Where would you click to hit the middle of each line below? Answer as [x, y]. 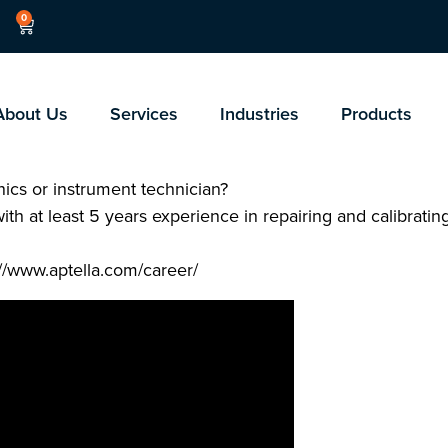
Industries [259, 114]
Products [376, 114]
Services [143, 114]
